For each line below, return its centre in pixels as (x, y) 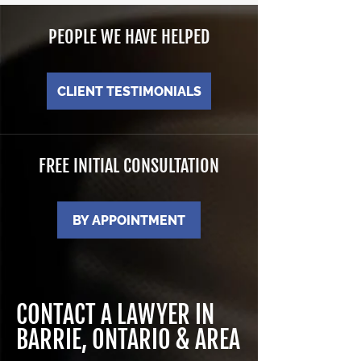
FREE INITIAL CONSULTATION (129, 166)
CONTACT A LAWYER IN (115, 315)
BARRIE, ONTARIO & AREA (128, 340)
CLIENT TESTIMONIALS (129, 91)
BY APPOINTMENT (129, 220)
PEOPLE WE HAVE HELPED (129, 37)
